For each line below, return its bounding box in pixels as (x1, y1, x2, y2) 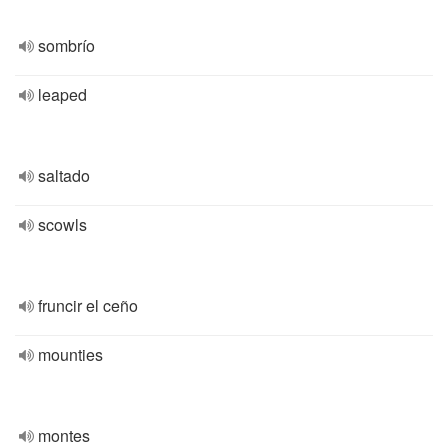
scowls (38, 213, 87, 236)
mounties (38, 343, 103, 366)
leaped (38, 83, 87, 106)
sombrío (38, 34, 95, 57)
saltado (38, 164, 90, 187)
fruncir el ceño (38, 294, 138, 317)
